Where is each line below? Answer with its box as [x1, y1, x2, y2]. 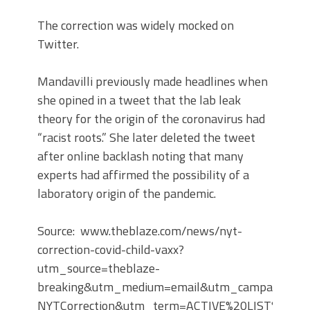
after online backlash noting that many [37, 147, 244, 165]
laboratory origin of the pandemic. [37, 184, 216, 203]
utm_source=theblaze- [37, 259, 160, 277]
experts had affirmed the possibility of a [37, 165, 249, 184]
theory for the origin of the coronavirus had [37, 109, 265, 128]
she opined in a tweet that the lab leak [37, 91, 241, 109]
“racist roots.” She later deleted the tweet [37, 128, 255, 147]
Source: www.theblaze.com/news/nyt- [37, 221, 242, 240]
